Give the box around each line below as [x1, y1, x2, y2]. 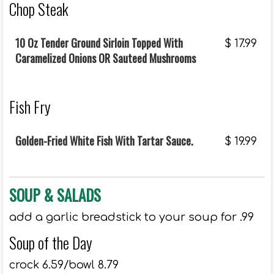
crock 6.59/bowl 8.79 [9, 259, 119, 271]
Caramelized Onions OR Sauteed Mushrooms [15, 50, 196, 66]
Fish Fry [9, 95, 51, 118]
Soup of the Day [9, 231, 92, 254]
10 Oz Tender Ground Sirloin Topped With [15, 35, 183, 51]
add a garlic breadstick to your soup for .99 [9, 211, 254, 223]
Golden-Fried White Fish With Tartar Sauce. [15, 133, 193, 149]
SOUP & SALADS [9, 183, 101, 206]
